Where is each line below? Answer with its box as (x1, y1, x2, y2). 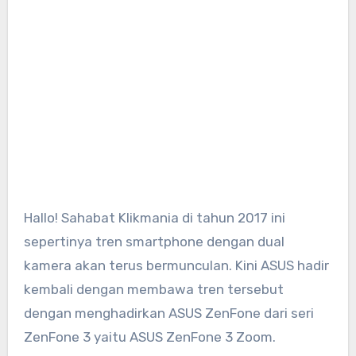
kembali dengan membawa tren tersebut (23, 281, 284, 297)
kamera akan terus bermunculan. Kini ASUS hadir (23, 257, 329, 273)
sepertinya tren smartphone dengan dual (23, 233, 284, 250)
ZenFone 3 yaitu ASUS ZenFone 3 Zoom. (23, 328, 276, 345)
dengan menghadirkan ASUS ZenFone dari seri (23, 304, 314, 321)
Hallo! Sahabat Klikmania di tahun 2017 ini (23, 209, 33, 226)
